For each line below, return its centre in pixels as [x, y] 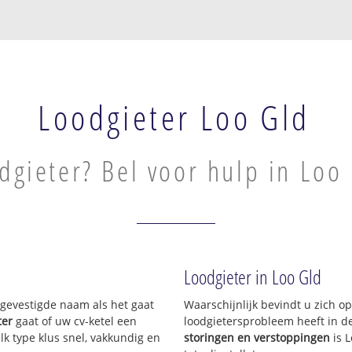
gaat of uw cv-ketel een [75, 321]
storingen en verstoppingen [257, 338]
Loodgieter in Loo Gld [253, 277]
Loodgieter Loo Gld [174, 117]
